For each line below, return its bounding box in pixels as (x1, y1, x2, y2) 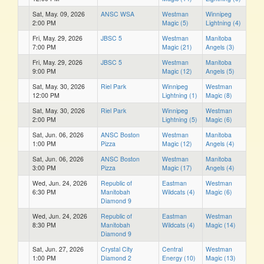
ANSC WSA (101, 9, 134, 18)
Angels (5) (206, 66, 235, 75)
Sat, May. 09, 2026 (32, 9, 85, 18)
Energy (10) (162, 253, 196, 262)
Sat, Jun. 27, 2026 (32, 244, 84, 253)
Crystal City (101, 244, 133, 253)
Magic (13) (206, 253, 236, 262)
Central (162, 244, 183, 253)
